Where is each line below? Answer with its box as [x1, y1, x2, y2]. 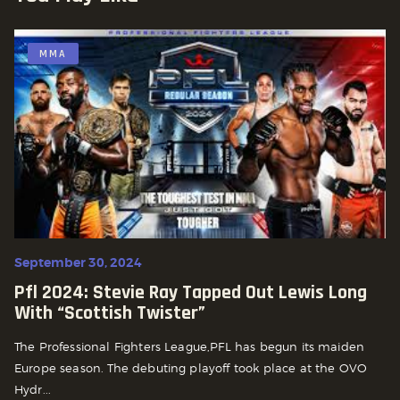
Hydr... [14, 381, 52, 396]
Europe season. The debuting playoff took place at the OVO [14, 360, 368, 375]
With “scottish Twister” [14, 300, 205, 326]
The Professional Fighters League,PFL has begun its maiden [14, 338, 365, 354]
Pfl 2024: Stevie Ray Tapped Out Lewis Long [14, 279, 367, 305]
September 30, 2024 [14, 254, 142, 271]
